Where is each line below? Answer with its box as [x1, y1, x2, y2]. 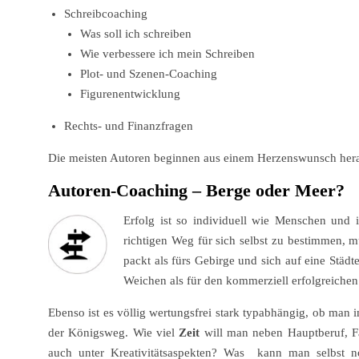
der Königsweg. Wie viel [48, 326, 179, 340]
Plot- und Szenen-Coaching [80, 67, 217, 81]
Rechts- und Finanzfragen [64, 119, 193, 133]
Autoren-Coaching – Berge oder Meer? [48, 180, 349, 201]
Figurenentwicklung [80, 87, 180, 101]
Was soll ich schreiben [80, 27, 192, 41]
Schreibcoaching [64, 7, 147, 21]
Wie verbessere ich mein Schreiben [80, 47, 255, 61]
